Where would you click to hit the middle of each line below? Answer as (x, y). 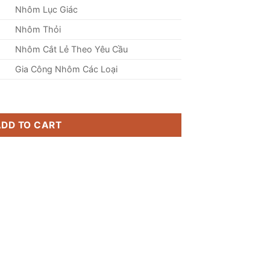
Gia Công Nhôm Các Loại (67, 69)
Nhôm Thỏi (38, 30)
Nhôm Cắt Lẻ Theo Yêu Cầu (72, 49)
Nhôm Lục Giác (47, 10)
